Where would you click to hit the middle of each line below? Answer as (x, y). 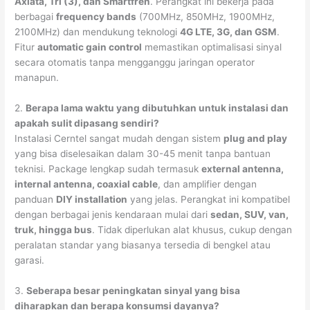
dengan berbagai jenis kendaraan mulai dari (113, 214)
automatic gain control (90, 47)
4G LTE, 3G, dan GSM (229, 31)
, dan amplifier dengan (208, 184)
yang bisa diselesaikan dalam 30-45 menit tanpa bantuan (143, 153)
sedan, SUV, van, (250, 214)
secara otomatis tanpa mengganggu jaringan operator (135, 62)
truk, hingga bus (54, 229)
